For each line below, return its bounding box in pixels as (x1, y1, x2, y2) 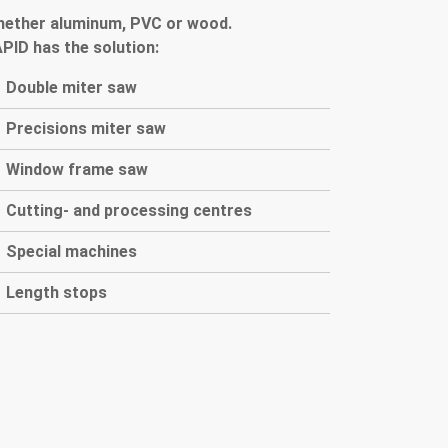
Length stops (6, 282, 107, 302)
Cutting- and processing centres (6, 200, 252, 220)
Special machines (6, 241, 137, 261)
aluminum (50, 13, 122, 33)
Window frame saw (6, 159, 148, 179)
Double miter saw (6, 77, 137, 97)
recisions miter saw (17, 118, 166, 138)
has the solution (33, 37, 155, 57)
